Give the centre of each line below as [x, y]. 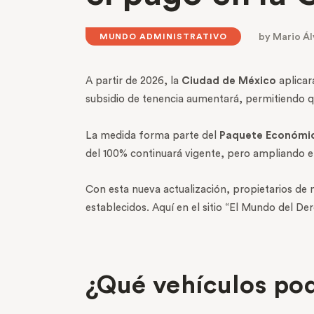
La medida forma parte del [152, 135]
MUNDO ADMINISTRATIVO [163, 37]
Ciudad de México [227, 81]
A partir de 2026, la [132, 81]
